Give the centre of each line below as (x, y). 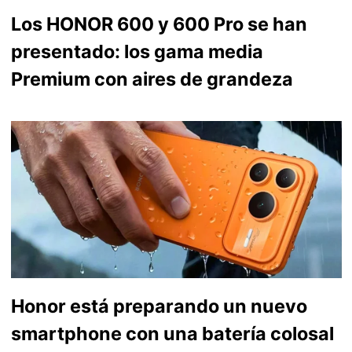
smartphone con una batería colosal (172, 333)
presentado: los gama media (137, 51)
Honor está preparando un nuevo (159, 306)
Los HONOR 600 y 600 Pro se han (159, 24)
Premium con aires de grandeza (152, 79)
